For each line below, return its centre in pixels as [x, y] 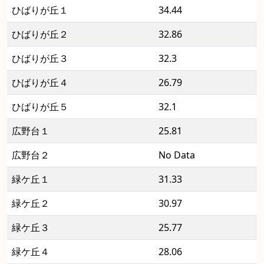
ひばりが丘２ [40, 34]
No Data [177, 155]
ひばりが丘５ [40, 107]
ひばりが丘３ [40, 59]
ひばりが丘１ [40, 10]
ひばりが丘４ [40, 83]
